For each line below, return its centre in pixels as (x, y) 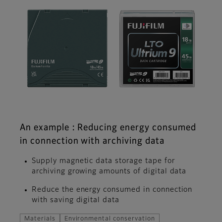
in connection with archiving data (92, 141)
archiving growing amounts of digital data (109, 171)
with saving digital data (76, 200)
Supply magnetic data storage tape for (103, 161)
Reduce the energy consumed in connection (112, 190)
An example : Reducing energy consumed (108, 128)
